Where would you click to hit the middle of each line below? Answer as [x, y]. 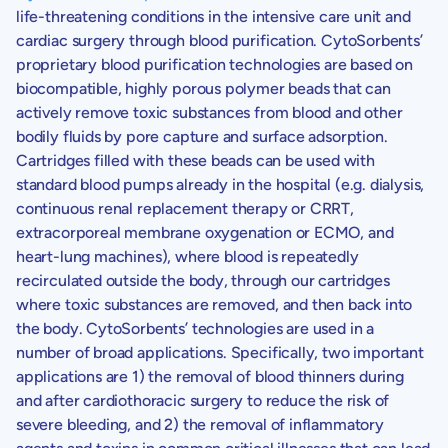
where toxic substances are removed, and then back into [214, 304]
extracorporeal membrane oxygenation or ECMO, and [205, 232]
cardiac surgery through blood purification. [169, 40]
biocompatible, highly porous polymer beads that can [203, 88]
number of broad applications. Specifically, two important [220, 352]
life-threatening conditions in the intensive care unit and [213, 16]
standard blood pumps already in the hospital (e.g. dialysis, [220, 184]
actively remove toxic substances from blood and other [209, 112]
